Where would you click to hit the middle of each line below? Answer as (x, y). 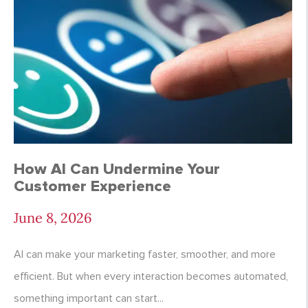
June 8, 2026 (53, 218)
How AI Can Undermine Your (117, 169)
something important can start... (89, 299)
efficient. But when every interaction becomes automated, (151, 277)
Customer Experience (92, 187)
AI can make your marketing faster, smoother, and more (145, 255)
